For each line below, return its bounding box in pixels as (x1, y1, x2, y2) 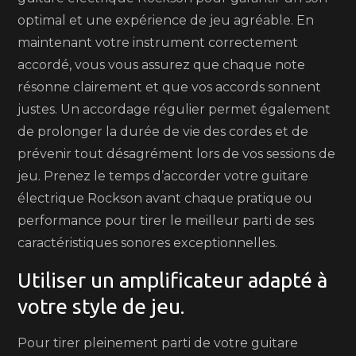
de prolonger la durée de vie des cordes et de (17, 124, 309, 139)
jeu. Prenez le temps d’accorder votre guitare (17, 168, 309, 184)
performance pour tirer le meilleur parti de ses (17, 213, 315, 228)
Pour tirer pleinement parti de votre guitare (17, 335, 299, 350)
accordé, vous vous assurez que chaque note (17, 57, 306, 72)
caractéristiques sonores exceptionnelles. (17, 235, 278, 250)
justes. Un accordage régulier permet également (17, 102, 331, 117)
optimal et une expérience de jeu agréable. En (17, 13, 315, 28)
